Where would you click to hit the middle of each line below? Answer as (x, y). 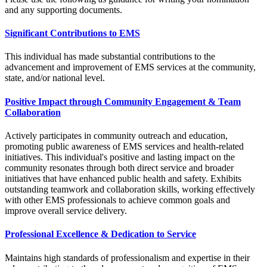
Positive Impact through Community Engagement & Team (123, 101)
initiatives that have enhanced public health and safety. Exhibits (123, 178)
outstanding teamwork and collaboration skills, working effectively (130, 189)
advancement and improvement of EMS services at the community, (130, 67)
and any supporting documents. (63, 10)
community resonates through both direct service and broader (119, 167)
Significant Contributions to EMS (72, 33)
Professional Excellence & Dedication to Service (100, 234)
